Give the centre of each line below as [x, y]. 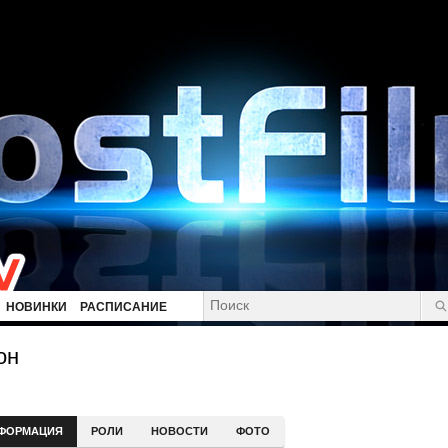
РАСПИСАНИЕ [123, 307]
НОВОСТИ [179, 431]
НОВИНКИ [36, 307]
